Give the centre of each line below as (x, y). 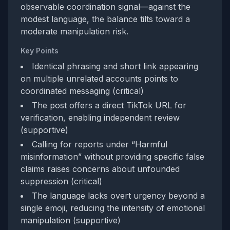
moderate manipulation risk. (74, 31)
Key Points (40, 51)
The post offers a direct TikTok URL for (109, 105)
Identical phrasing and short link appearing (115, 66)
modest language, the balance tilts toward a (105, 19)
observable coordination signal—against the (106, 7)
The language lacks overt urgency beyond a (118, 196)
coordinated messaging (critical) (82, 91)
